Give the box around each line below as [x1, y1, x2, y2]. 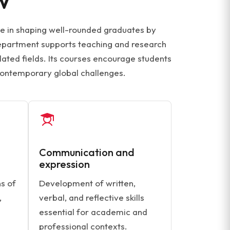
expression [39, 158, 90, 170]
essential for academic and [39, 206, 147, 217]
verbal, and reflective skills [39, 192, 144, 203]
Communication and [39, 146, 135, 159]
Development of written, [39, 178, 136, 188]
